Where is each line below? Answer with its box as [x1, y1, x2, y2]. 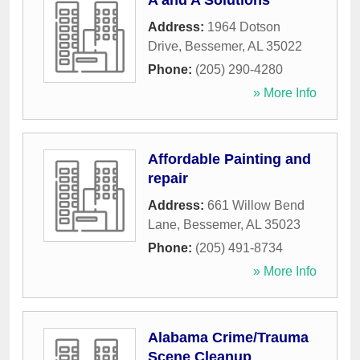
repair [148, 170, 188, 187]
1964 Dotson [207, 20, 280, 35]
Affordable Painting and [148, 151, 311, 168]
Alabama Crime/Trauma [148, 329, 309, 346]
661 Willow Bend [207, 198, 305, 213]
